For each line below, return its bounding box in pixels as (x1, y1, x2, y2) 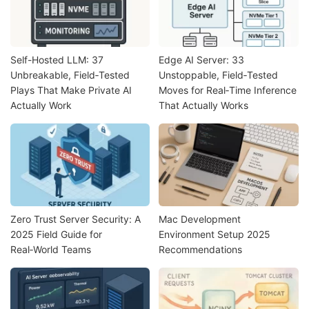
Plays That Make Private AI (10, 84, 132, 97)
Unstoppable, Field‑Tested (159, 69, 279, 81)
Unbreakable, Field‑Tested (10, 69, 130, 81)
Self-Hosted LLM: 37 (10, 54, 103, 66)
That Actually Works (159, 99, 249, 112)
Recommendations (159, 243, 243, 255)
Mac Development (159, 212, 241, 225)
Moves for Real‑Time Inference (159, 84, 297, 97)
